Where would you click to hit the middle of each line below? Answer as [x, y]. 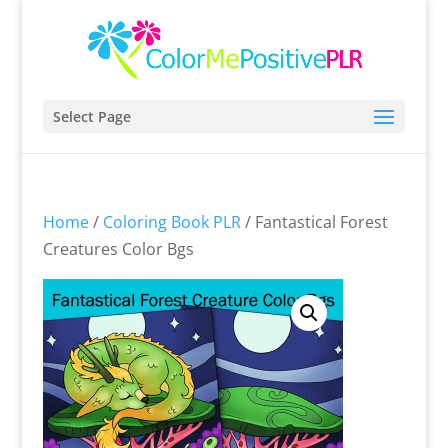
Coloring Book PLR [171, 222]
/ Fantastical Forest [314, 222]
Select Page [91, 116]
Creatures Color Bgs [118, 249]
